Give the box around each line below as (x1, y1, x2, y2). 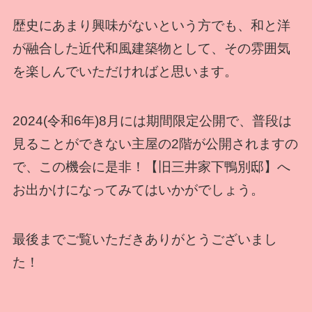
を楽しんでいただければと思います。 (12, 64, 237, 79)
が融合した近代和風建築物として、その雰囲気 (12, 41, 290, 56)
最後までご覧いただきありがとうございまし (12, 231, 277, 247)
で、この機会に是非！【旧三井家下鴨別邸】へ (12, 159, 290, 175)
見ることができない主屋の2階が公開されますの (12, 136, 298, 152)
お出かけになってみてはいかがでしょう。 (12, 182, 264, 198)
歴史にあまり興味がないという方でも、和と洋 (12, 18, 290, 33)
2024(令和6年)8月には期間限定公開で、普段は (12, 114, 292, 129)
